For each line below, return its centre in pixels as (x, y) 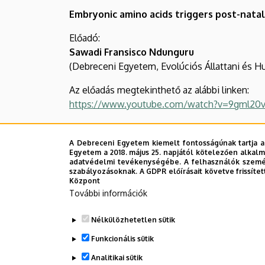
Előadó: (85, 38)
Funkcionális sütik (122, 239)
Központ (85, 181)
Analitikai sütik (117, 258)
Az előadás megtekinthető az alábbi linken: (159, 90)
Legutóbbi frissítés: (105, 229)
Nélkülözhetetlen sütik (133, 220)
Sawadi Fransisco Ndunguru (132, 52)
